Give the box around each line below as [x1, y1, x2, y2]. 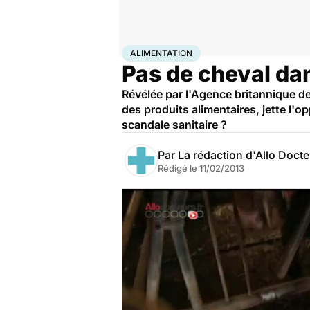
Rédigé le [158, 163, 199, 174]
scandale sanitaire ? [122, 118, 227, 131]
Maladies [174, 45, 209, 56]
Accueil [122, 45, 151, 56]
